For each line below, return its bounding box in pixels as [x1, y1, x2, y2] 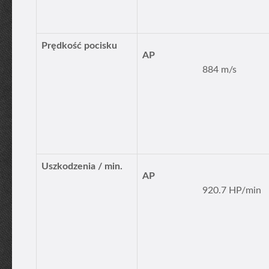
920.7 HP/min [202, 186, 261, 195]
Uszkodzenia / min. [41, 162, 122, 171]
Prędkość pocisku [41, 41, 117, 50]
